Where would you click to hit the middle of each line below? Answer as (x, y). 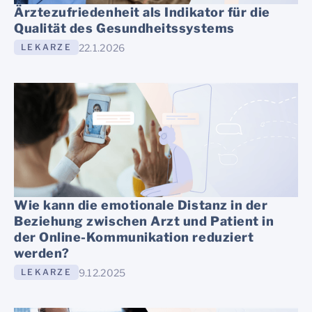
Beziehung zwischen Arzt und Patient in (144, 221)
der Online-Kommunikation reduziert (134, 237)
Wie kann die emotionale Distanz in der (141, 205)
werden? (42, 253)
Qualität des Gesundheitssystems (124, 29)
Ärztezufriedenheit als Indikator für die (142, 13)
